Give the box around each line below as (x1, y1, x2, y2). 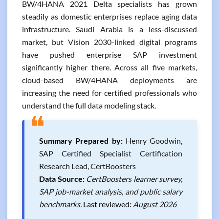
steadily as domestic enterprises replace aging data (22, 12, 197, 21)
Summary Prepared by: (39, 136, 123, 145)
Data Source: (39, 174, 85, 183)
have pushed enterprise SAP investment (22, 50, 197, 59)
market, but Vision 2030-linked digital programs (22, 37, 197, 46)
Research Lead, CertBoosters (39, 161, 136, 171)
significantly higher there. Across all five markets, (22, 63, 197, 72)
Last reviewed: (83, 199, 131, 209)
